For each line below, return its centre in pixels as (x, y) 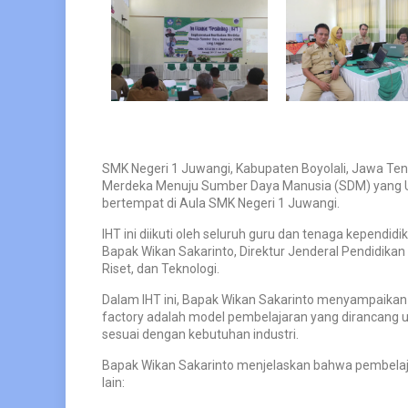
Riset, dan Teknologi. (161, 268)
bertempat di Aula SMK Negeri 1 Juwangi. (221, 203)
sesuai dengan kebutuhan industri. (200, 334)
